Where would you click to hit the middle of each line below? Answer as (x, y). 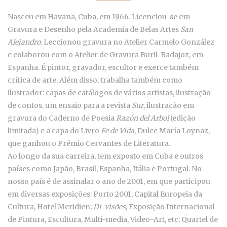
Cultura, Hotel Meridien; (50, 207)
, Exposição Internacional (170, 207)
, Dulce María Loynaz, (172, 131)
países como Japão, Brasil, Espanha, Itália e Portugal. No (105, 169)
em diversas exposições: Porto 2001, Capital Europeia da (105, 194)
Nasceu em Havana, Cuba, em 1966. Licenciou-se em (99, 17)
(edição (182, 118)
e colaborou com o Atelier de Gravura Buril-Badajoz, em (105, 55)
